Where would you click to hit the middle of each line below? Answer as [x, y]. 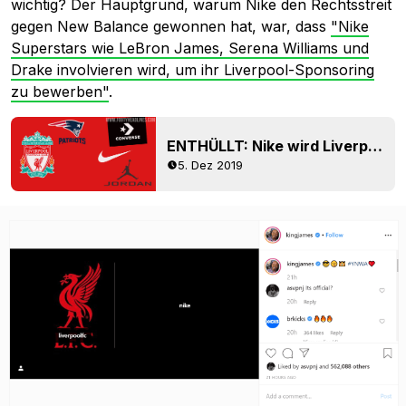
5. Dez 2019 [210, 164]
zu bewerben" [60, 92]
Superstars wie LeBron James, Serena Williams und [190, 48]
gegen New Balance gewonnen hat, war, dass [171, 26]
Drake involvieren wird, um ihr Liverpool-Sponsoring [193, 70]
